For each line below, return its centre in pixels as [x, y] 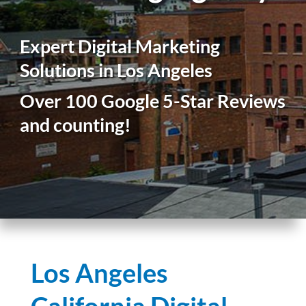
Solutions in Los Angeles [116, 70]
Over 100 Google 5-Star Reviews [153, 101]
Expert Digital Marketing [120, 46]
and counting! [76, 125]
